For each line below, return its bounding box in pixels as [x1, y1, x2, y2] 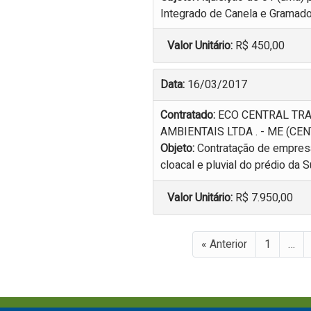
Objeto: [160, 140, 197, 158]
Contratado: [160, 107, 218, 124]
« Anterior [201, 235, 248, 253]
